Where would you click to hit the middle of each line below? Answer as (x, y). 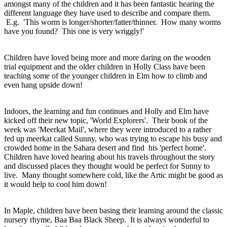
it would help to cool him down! (58, 184)
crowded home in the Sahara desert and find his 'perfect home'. (107, 147)
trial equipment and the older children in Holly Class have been (105, 66)
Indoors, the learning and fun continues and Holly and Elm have (106, 111)
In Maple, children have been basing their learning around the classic (113, 210)
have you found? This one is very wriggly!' (74, 31)
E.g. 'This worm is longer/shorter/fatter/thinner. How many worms (112, 22)
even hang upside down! (45, 85)
